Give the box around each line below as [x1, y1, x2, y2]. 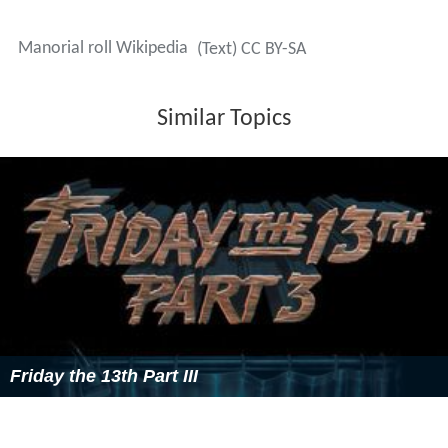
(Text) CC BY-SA [196, 40, 306, 60]
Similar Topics [157, 107, 291, 132]
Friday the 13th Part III [10, 366, 198, 387]
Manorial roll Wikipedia [17, 39, 188, 59]
